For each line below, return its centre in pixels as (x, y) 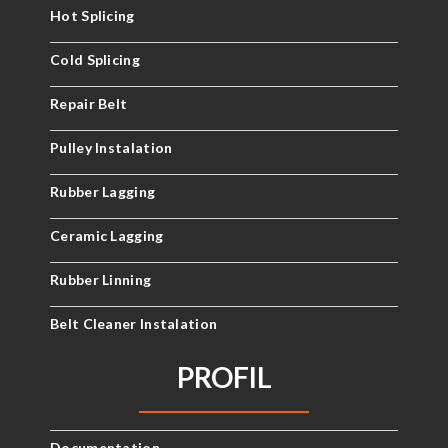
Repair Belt (89, 103)
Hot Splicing (92, 15)
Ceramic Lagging (107, 235)
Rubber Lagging (103, 191)
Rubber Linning (101, 279)
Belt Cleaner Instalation (134, 323)
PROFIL (224, 377)
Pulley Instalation (111, 147)
